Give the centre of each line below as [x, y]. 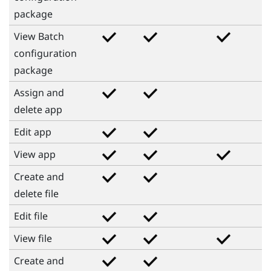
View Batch [39, 36]
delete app [38, 109]
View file [33, 238]
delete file [36, 193]
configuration [45, 53]
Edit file [31, 216]
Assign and [39, 92]
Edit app [33, 132]
